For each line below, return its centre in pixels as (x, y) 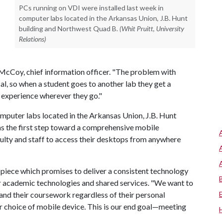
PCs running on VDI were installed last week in (91, 7)
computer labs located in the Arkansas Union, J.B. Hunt (103, 18)
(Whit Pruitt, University (152, 28)
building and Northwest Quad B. (68, 28)
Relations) (32, 39)
